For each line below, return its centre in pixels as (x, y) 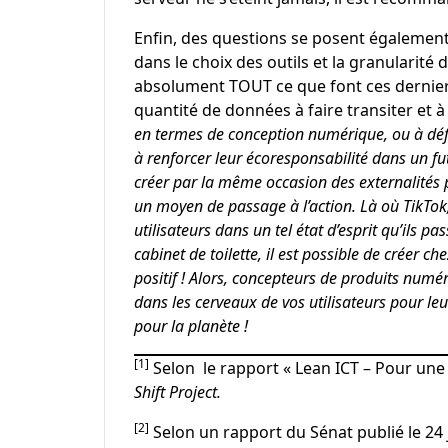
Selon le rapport (215, 367)
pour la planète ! (190, 325)
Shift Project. (177, 391)
